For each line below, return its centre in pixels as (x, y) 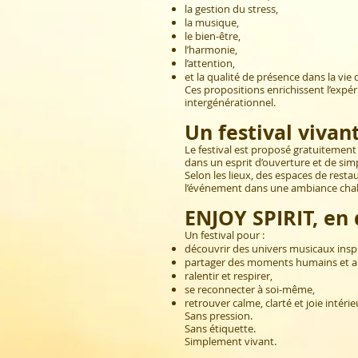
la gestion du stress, (231, 9)
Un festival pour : (225, 235)
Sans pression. (219, 316)
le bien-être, (213, 36)
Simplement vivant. (231, 342)
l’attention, (210, 64)
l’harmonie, (211, 50)
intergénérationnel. (230, 103)
